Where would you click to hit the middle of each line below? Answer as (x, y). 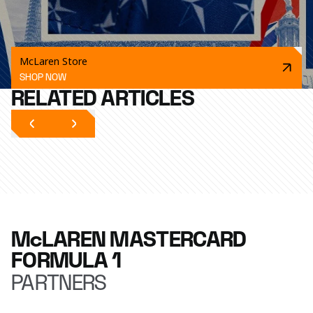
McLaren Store (53, 61)
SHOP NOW (43, 78)
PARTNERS (59, 283)
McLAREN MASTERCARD (129, 240)
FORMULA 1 (66, 261)
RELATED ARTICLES (103, 99)
